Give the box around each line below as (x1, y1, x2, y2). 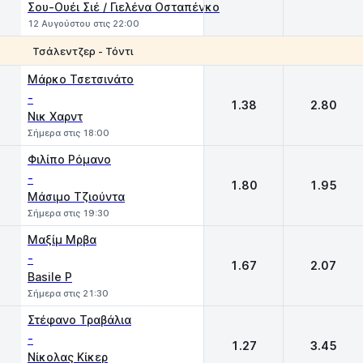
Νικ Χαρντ (28, 109, 83, 123)
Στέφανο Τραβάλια (28, 313, 131, 327)
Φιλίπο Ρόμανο (28, 152, 111, 166)
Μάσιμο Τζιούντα (28, 190, 125, 203)
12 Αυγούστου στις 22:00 (28, 18, 139, 29)
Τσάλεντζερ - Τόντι (32, 44, 134, 58)
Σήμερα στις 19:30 (28, 207, 109, 219)
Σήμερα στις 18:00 (28, 127, 109, 139)
